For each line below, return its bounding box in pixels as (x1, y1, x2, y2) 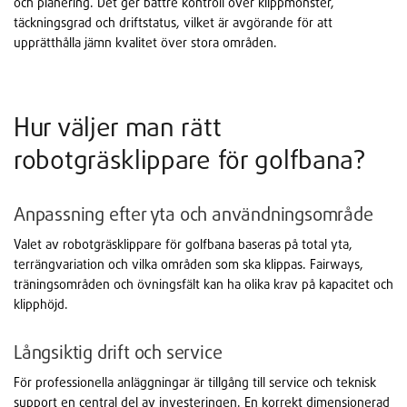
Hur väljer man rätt (14, 111, 222, 144)
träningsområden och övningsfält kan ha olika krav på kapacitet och (14, 276, 393, 293)
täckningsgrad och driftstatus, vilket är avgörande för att (14, 15, 333, 31)
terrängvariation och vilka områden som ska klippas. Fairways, (14, 256, 363, 273)
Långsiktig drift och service (14, 341, 223, 364)
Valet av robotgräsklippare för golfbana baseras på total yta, (14, 236, 352, 253)
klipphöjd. (14, 296, 68, 313)
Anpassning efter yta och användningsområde (14, 203, 373, 226)
